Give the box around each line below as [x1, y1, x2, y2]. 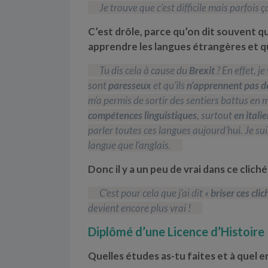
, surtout [197, 108, 234, 121]
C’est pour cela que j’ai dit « [99, 186, 211, 199]
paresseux [108, 78, 151, 92]
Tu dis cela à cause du [99, 63, 189, 77]
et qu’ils [151, 78, 187, 92]
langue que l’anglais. [88, 138, 171, 151]
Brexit [189, 63, 215, 77]
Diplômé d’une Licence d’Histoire [88, 224, 264, 239]
